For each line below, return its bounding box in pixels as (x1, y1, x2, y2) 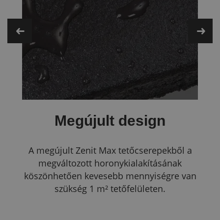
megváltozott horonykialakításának (38, 157, 182, 169)
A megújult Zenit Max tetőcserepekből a (28, 144, 192, 156)
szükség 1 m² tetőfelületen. (55, 183, 165, 194)
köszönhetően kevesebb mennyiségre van (24, 170, 196, 182)
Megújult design (55, 112, 165, 129)
